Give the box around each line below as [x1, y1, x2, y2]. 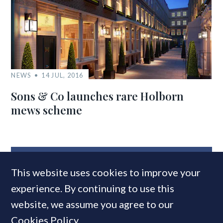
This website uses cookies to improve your [11, 166, 201, 178]
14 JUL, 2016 [41, 71, 84, 80]
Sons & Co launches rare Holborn [11, 89, 184, 104]
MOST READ [21, 155, 93, 169]
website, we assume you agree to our [11, 198, 174, 210]
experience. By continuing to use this [11, 182, 175, 194]
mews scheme [11, 103, 83, 118]
